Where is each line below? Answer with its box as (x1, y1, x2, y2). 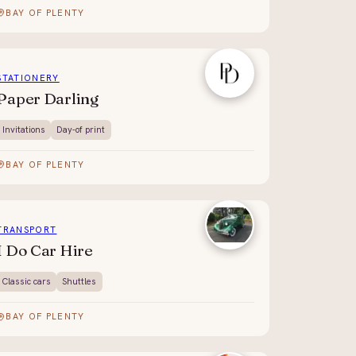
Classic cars (2, 276, 51, 288)
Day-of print (56, 123, 106, 135)
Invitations (2, 123, 45, 135)
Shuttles (62, 276, 97, 288)
